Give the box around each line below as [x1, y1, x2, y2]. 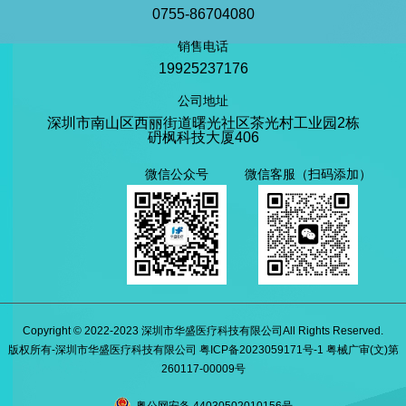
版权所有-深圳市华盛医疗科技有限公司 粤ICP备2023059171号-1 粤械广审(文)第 [7, 343, 399, 356]
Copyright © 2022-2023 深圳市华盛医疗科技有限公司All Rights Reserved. [23, 324, 383, 337]
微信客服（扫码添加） [245, 166, 372, 181]
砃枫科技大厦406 [147, 129, 259, 145]
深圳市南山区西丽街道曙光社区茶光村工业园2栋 [46, 114, 360, 130]
